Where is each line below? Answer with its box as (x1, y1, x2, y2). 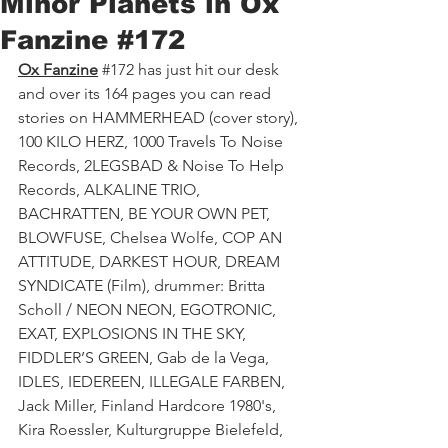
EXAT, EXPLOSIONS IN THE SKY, (18, 324, 250, 344)
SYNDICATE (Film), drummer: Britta (18, 276, 269, 296)
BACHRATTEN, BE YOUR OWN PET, (18, 204, 274, 224)
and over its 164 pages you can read (18, 84, 275, 104)
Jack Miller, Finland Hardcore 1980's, (18, 396, 280, 416)
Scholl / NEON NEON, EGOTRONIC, (18, 300, 280, 320)
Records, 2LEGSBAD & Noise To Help (18, 156, 288, 176)
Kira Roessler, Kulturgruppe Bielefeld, (18, 420, 287, 440)
